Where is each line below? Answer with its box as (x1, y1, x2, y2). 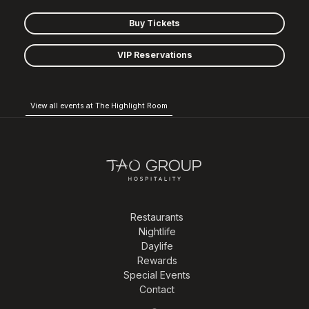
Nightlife (138, 225, 176, 237)
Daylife (141, 239, 173, 252)
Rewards (137, 254, 177, 266)
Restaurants (130, 210, 183, 223)
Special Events (123, 268, 190, 281)
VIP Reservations (117, 50, 192, 61)
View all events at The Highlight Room (30, 101, 168, 110)
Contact (139, 283, 175, 295)
